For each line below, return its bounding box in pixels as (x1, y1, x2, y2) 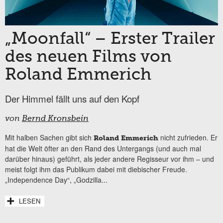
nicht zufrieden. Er (158, 132, 218, 143)
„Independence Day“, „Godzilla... (5, 175, 108, 185)
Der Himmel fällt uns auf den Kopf (5, 92, 139, 106)
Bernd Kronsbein (22, 115, 89, 123)
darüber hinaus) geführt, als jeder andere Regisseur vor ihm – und (5, 154, 214, 164)
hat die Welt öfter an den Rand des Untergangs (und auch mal (5, 143, 201, 154)
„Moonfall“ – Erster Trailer (5, 31, 215, 48)
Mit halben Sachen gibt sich (5, 132, 94, 143)
